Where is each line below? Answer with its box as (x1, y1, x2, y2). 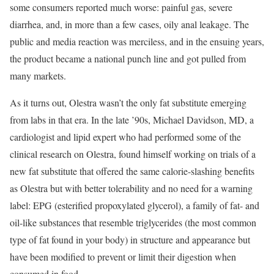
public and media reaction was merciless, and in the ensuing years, (10, 34, 264, 48)
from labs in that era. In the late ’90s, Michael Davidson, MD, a (10, 113, 254, 126)
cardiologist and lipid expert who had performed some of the (10, 130, 241, 143)
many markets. (10, 68, 66, 82)
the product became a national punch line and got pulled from (10, 51, 246, 65)
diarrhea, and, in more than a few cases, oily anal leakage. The (10, 17, 249, 31)
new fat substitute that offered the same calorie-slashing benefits (10, 164, 254, 177)
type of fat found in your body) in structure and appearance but (10, 232, 250, 246)
